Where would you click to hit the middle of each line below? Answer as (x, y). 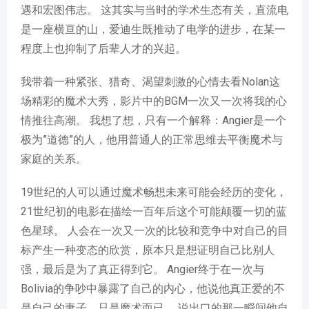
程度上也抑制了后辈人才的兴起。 (103, 49)
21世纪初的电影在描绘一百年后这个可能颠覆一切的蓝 (154, 211)
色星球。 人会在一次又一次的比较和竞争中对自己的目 (154, 231)
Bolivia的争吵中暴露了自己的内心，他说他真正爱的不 (153, 289)
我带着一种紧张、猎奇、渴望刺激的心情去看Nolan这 (150, 82)
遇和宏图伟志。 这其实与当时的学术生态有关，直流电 (154, 10)
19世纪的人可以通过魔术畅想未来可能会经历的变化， (154, 192)
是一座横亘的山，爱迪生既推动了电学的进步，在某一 (153, 29)
